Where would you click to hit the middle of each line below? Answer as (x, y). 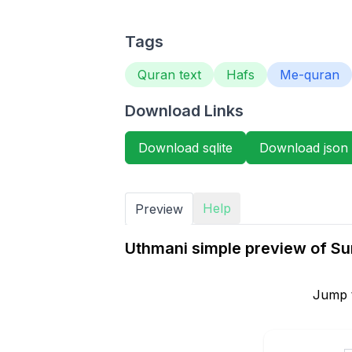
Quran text (169, 75)
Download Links (184, 111)
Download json (303, 148)
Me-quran (309, 75)
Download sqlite (185, 148)
